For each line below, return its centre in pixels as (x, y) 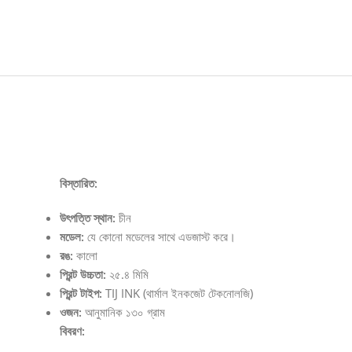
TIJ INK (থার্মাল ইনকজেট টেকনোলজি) (177, 293)
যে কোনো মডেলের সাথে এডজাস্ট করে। (159, 236)
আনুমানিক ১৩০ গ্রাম (123, 312)
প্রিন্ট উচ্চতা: (82, 274)
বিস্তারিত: (78, 183)
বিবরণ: (72, 330)
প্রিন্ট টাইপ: (81, 293)
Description (309, 152)
